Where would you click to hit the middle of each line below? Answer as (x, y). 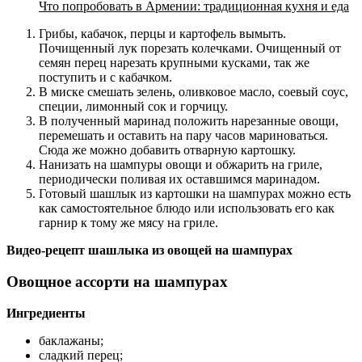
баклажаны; (71, 340)
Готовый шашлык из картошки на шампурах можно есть (195, 194)
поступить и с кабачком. (105, 78)
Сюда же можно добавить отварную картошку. (167, 150)
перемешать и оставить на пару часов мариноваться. (183, 136)
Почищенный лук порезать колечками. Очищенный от (190, 48)
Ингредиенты (46, 313)
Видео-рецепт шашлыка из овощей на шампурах (149, 250)
